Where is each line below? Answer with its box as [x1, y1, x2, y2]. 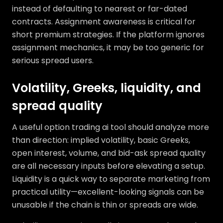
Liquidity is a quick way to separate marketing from [12, 173, 210, 185]
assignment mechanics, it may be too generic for [12, 42, 204, 53]
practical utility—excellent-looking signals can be [12, 186, 204, 198]
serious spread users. [12, 55, 94, 66]
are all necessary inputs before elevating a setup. [12, 160, 205, 172]
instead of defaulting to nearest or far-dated [12, 3, 187, 14]
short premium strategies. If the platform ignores [12, 29, 205, 40]
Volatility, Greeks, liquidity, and [12, 80, 201, 96]
